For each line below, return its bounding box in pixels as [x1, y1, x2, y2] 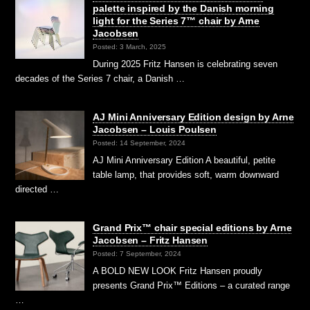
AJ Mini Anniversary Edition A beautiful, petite [93, 154, 276, 165]
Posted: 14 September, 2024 [93, 139, 186, 147]
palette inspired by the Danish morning [93, 2, 274, 14]
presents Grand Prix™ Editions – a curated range [93, 280, 291, 291]
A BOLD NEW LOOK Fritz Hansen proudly [93, 266, 263, 277]
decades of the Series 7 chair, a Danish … [15, 73, 185, 84]
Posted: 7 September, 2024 [93, 250, 182, 258]
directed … [15, 183, 60, 194]
